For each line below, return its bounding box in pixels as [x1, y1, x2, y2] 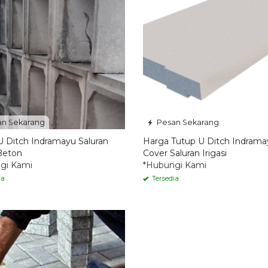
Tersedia [150, 174, 179, 183]
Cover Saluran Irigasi [143, 148, 227, 159]
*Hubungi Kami [143, 160, 206, 171]
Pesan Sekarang [155, 118, 219, 127]
